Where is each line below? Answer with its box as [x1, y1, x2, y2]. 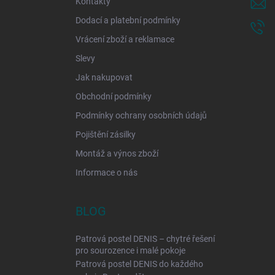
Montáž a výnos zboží [76, 148, 158, 158]
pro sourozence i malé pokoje [76, 245, 185, 255]
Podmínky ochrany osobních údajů [76, 110, 207, 120]
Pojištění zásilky [76, 129, 136, 139]
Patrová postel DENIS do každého [76, 258, 203, 269]
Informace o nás [76, 167, 137, 177]
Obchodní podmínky [76, 91, 152, 101]
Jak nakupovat [76, 72, 133, 82]
